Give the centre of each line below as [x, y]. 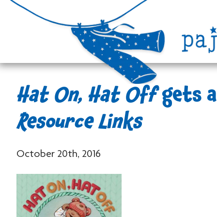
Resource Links [79, 124]
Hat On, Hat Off [86, 98]
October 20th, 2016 [58, 155]
